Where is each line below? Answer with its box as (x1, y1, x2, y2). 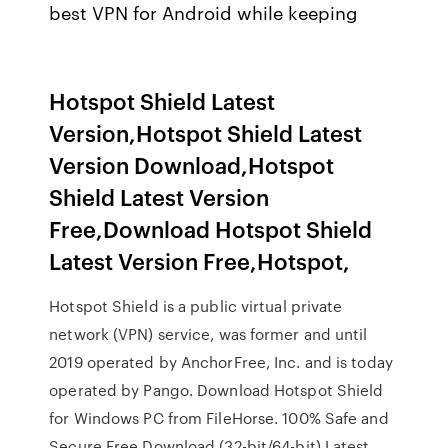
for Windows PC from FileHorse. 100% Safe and (49, 407, 389, 429)
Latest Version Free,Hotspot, (49, 245, 351, 276)
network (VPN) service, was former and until (49, 323, 368, 345)
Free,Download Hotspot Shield (49, 213, 373, 244)
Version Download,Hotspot (49, 149, 335, 180)
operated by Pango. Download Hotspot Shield (49, 379, 384, 401)
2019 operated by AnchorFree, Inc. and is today (49, 351, 393, 373)
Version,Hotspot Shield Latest (49, 117, 363, 148)
